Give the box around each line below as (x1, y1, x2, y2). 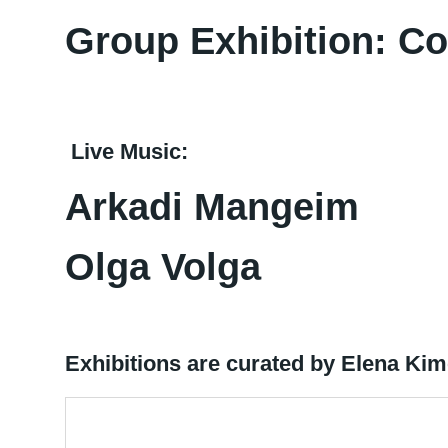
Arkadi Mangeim (65, 186, 359, 228)
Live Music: (65, 139, 188, 164)
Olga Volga (65, 246, 261, 288)
